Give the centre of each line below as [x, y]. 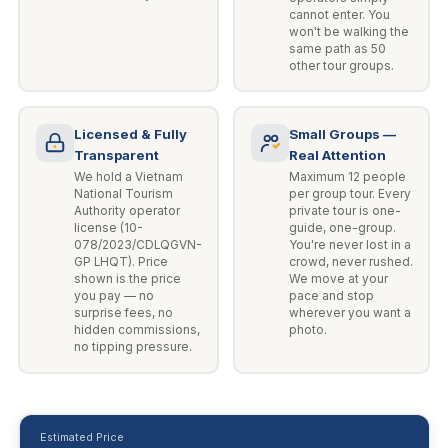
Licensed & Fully [130, 133]
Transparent [116, 154]
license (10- [108, 228]
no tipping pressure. [132, 347]
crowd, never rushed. [350, 262]
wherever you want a [349, 313]
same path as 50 [337, 48]
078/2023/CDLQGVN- [137, 245]
